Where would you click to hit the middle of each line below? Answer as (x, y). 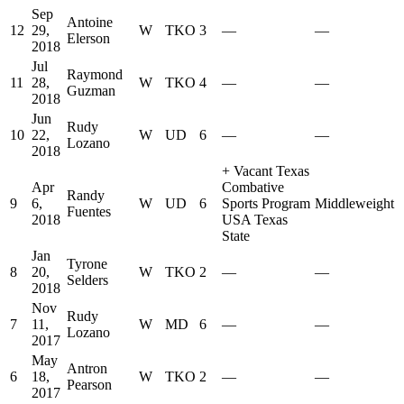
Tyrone (87, 264)
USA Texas (255, 220)
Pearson (89, 385)
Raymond (95, 75)
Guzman (91, 91)
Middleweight (354, 204)
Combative (253, 188)
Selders (87, 280)
